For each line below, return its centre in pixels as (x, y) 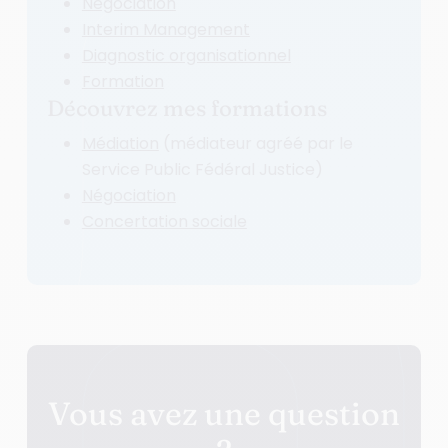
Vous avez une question (224, 414)
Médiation (120, 144)
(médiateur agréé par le (255, 144)
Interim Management (165, 30)
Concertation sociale (164, 222)
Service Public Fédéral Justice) (202, 170)
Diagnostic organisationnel (186, 56)
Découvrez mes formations (186, 108)
